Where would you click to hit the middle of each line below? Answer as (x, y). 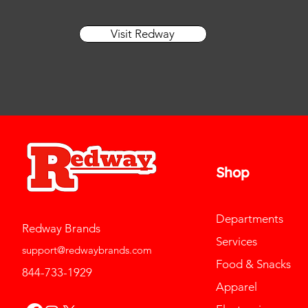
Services (237, 242)
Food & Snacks (254, 264)
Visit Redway (143, 34)
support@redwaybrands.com (87, 250)
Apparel (237, 287)
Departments (250, 219)
